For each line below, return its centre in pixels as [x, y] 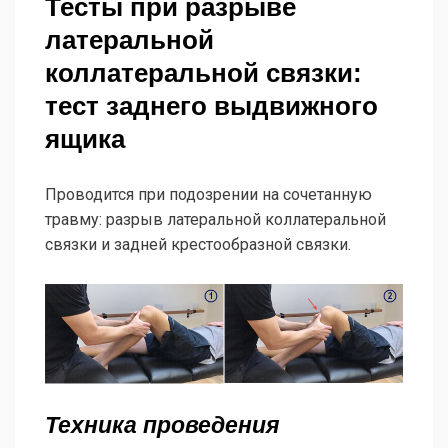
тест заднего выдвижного [211, 105]
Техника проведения [162, 424]
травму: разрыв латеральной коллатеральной [215, 219]
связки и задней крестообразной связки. [198, 244]
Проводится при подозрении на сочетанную [208, 194]
